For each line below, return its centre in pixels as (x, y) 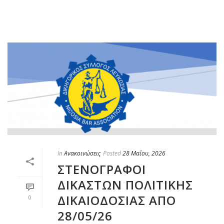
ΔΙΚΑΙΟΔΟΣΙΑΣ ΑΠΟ (117, 200)
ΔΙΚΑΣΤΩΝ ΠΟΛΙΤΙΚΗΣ (125, 184)
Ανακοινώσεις (82, 153)
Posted (112, 153)
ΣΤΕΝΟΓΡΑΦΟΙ (102, 169)
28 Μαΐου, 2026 (144, 153)
